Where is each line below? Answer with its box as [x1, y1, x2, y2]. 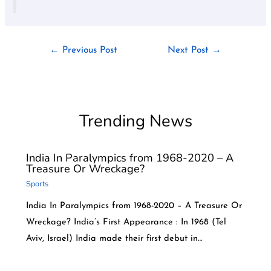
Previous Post [59, 45, 117, 55]
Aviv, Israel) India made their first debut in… [25, 234, 203, 244]
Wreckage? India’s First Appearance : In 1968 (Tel [25, 218, 226, 227]
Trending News [79, 109, 192, 132]
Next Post [168, 45, 212, 55]
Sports [25, 178, 48, 189]
